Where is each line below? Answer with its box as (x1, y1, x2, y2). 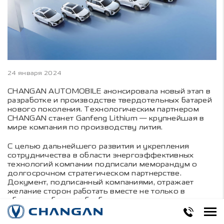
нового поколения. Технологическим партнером (7, 104, 199, 113)
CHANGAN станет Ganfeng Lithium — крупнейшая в (7, 113, 204, 122)
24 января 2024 (7, 69, 62, 76)
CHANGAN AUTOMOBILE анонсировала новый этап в (7, 86, 211, 95)
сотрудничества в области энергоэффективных (7, 150, 194, 159)
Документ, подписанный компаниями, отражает (7, 177, 194, 186)
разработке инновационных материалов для (7, 204, 181, 213)
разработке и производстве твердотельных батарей (7, 95, 212, 104)
